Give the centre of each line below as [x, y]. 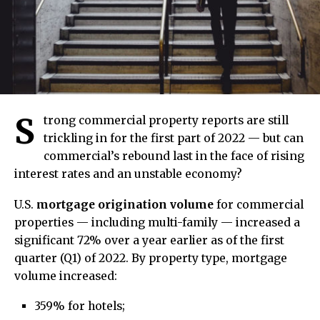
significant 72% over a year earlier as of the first [149, 240]
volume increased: [66, 276]
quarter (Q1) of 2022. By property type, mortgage [151, 258]
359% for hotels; [80, 306]
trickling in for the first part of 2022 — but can [174, 138]
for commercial [259, 204]
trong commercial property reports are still [166, 120]
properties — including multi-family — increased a [157, 222]
